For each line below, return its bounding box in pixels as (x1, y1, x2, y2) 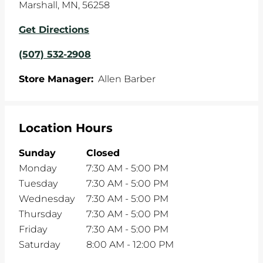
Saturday (19, 239, 60, 250)
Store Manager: (19, 73, 93, 85)
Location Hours (19, 121, 113, 135)
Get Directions (19, 24, 89, 35)
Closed (86, 147, 120, 159)
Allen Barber (98, 73, 156, 85)
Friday (19, 224, 47, 235)
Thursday (19, 208, 62, 220)
